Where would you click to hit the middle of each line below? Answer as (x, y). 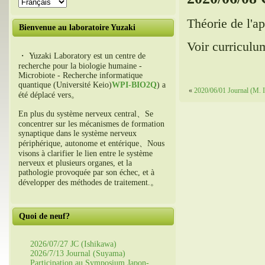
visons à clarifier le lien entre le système (85, 153)
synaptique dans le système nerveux (77, 133)
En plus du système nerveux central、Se (86, 114)
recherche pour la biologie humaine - (80, 66)
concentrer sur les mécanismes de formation (91, 124)
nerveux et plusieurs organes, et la (75, 163)
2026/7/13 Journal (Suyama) (78, 253)
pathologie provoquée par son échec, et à (86, 172)
